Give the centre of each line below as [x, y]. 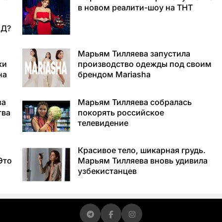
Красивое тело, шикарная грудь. [141, 150]
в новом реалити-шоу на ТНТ [135, 7]
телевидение [103, 123]
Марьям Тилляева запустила [134, 53]
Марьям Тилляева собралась [135, 102]
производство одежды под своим [144, 64]
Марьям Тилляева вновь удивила [142, 161]
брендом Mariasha [114, 74]
